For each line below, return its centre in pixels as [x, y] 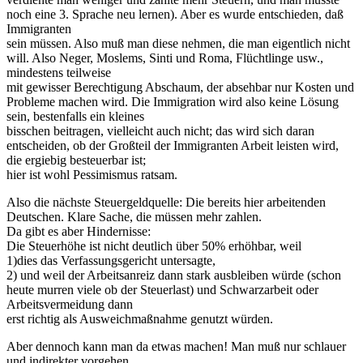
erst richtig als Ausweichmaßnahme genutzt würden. [140, 318]
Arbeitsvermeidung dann [70, 304]
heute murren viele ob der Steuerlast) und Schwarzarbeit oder [162, 289]
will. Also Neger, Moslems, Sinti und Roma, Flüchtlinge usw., [165, 58]
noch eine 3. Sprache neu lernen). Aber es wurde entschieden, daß [175, 14]
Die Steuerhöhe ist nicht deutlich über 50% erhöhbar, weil [154, 246]
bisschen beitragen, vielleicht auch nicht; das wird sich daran [160, 130]
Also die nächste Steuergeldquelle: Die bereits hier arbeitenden [166, 202]
